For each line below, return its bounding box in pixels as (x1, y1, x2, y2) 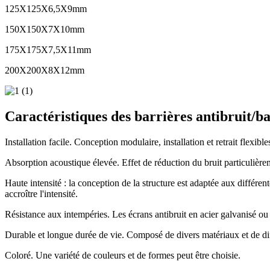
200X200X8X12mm (5, 65, 84, 76)
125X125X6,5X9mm (5, 4, 87, 14)
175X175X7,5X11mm (5, 45, 91, 55)
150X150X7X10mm (5, 24, 84, 35)
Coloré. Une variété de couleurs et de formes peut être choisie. (5, 250, 240, 261)
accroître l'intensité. (5, 189, 78, 199)
